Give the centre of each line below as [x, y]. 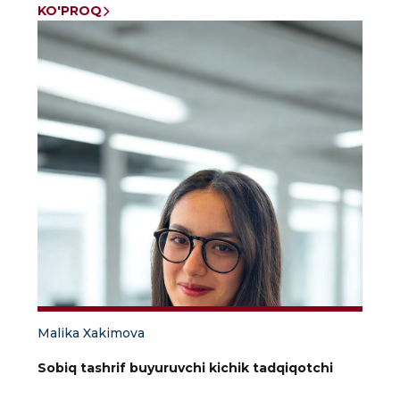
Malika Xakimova [91, 333]
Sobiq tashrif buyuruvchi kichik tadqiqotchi [185, 368]
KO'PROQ [70, 11]
